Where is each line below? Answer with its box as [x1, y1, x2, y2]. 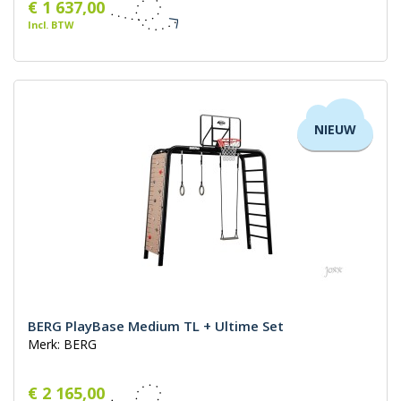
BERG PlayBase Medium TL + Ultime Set [28, 317, 284, 336]
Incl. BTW [28, 18, 73, 32]
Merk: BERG [28, 336, 97, 354]
